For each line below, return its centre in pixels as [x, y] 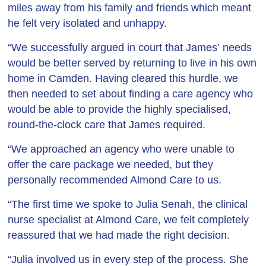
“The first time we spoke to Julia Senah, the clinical [128, 204]
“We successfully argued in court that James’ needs [130, 47]
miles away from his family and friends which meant [130, 8]
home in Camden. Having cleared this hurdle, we [123, 78]
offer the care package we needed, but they [111, 164]
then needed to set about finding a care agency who [131, 94]
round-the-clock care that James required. [107, 125]
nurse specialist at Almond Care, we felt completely [129, 220]
